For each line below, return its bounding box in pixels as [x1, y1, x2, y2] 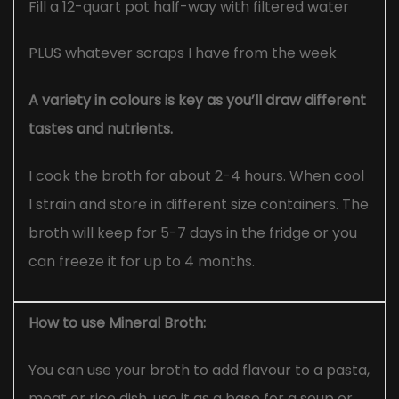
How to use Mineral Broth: [28, 313, 206, 334]
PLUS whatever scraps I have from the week [28, 43, 337, 64]
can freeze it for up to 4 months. [28, 250, 255, 272]
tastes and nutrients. [28, 118, 173, 140]
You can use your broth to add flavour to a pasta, [28, 360, 370, 381]
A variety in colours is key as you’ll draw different [28, 90, 366, 111]
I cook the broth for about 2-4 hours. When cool [28, 165, 364, 186]
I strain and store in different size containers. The [28, 193, 369, 215]
